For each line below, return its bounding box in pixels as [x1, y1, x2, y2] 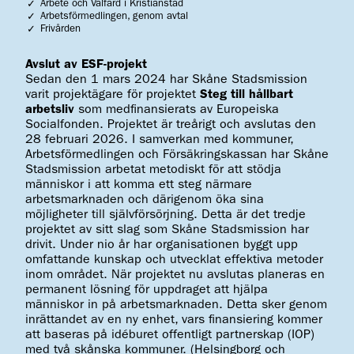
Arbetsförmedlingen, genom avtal [40, 11, 189, 22]
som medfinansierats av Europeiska [74, 103, 279, 116]
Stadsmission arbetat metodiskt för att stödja [25, 163, 281, 176]
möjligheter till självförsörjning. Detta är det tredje [25, 208, 306, 221]
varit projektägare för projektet [25, 88, 200, 101]
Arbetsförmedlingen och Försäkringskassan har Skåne [25, 148, 329, 161]
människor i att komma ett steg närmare [25, 178, 252, 191]
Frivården [40, 24, 81, 35]
